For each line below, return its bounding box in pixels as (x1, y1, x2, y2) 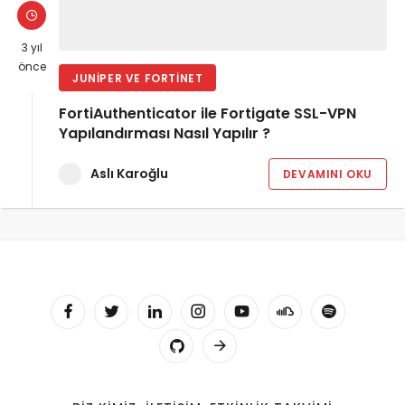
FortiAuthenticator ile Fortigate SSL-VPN (59, 103, 356, 125)
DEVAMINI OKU (282, 165, 372, 182)
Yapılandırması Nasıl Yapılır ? (59, 123, 270, 145)
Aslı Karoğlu (90, 164, 168, 183)
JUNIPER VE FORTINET (72, 70, 203, 86)
